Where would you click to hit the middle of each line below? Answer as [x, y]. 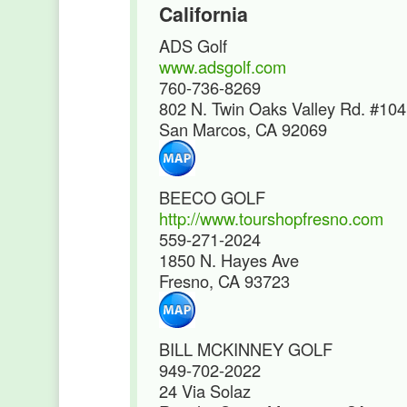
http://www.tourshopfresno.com [271, 218]
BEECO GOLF [212, 197]
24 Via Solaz [205, 391]
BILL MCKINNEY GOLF [246, 349]
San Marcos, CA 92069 [243, 129]
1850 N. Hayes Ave [229, 260]
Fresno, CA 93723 [224, 281]
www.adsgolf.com [223, 66]
